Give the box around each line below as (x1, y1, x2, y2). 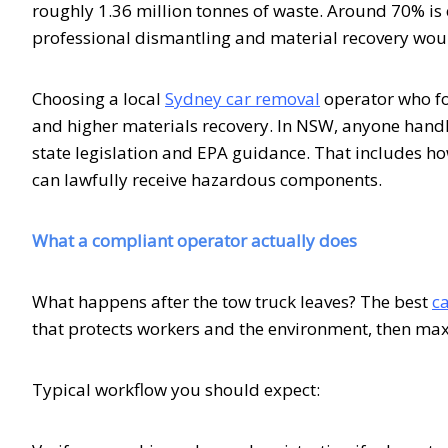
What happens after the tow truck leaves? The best (32, 289, 432, 313)
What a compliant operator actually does (32, 228, 357, 252)
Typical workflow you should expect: (32, 377, 320, 401)
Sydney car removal (165, 86, 320, 110)
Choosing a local (32, 86, 165, 110)
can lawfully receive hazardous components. (32, 167, 386, 191)
